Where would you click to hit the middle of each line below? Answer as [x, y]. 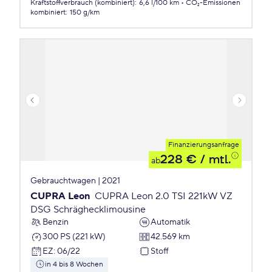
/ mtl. [214, 160]
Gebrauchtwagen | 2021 [75, 181]
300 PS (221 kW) [74, 236]
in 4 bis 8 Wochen [74, 264]
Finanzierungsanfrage [204, 145]
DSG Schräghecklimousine [88, 209]
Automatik [170, 222]
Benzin [56, 222]
